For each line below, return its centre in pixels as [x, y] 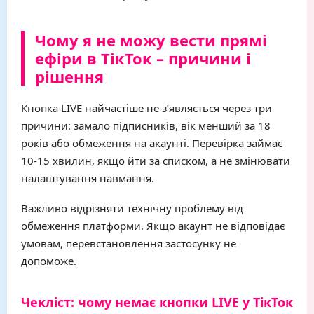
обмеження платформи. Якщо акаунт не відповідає [153, 226]
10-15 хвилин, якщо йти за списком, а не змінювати [156, 161]
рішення [69, 76]
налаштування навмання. [88, 178]
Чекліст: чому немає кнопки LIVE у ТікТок [157, 302]
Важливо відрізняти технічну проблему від [132, 208]
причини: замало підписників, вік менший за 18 [146, 125]
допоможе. [49, 261]
